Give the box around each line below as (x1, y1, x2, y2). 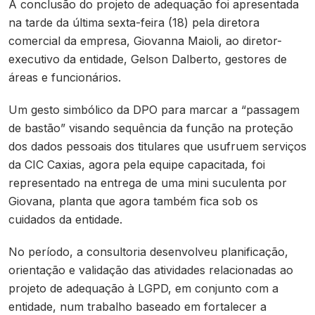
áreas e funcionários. (8, 70, 124, 85)
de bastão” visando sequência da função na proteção (8, 121, 293, 136)
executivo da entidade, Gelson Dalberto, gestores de (8, 52, 287, 67)
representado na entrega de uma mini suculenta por (8, 176, 287, 191)
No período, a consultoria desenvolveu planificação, (8, 245, 288, 259)
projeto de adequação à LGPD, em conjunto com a (8, 281, 278, 296)
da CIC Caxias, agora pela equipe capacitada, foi (8, 157, 265, 172)
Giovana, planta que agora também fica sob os (8, 194, 258, 209)
